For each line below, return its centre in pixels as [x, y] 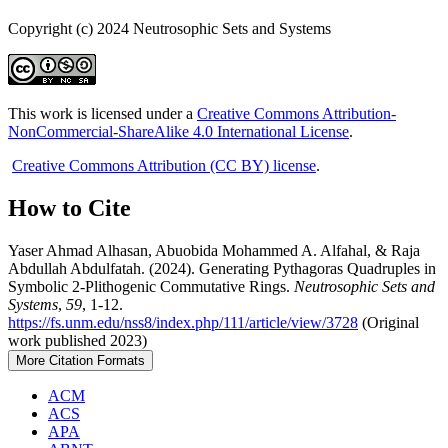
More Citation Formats [80, 361]
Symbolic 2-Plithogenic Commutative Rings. [151, 287]
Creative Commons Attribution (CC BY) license [164, 166]
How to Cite [69, 208]
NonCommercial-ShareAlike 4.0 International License [178, 132]
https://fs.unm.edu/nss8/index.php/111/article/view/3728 [183, 323]
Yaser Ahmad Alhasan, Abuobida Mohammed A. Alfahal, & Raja [214, 251]
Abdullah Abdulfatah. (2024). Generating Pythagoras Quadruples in [222, 269]
